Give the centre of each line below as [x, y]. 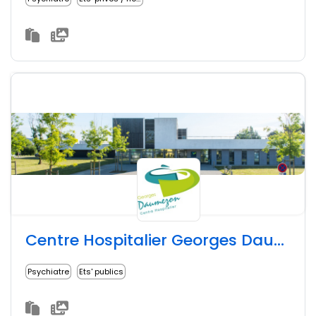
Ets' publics [101, 272]
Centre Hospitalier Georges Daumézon [279, 240]
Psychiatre [48, 272]
